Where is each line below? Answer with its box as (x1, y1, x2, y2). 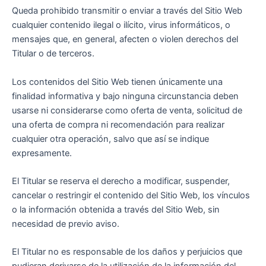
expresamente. (12, 147, 72, 159)
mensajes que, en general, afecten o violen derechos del (12, 34, 238, 45)
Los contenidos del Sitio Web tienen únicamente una (12, 76, 223, 87)
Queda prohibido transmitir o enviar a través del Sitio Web (12, 5, 242, 17)
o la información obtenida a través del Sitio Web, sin (12, 204, 220, 216)
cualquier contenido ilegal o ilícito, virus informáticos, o (12, 20, 230, 31)
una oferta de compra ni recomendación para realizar (12, 119, 224, 130)
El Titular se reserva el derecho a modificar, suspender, (12, 176, 230, 187)
